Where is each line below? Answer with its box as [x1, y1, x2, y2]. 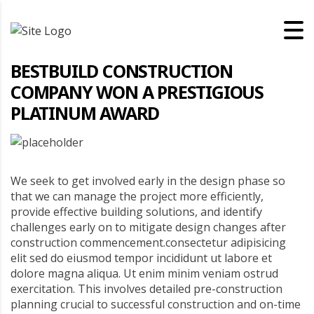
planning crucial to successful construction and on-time [11, 296, 301, 312]
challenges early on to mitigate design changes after [11, 219, 286, 235]
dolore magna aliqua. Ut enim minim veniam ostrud [11, 266, 278, 281]
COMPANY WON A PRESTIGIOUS [11, 80, 264, 104]
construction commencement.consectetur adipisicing [11, 235, 286, 250]
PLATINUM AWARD [11, 101, 160, 125]
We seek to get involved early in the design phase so [11, 173, 285, 189]
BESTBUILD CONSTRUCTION [11, 59, 233, 83]
